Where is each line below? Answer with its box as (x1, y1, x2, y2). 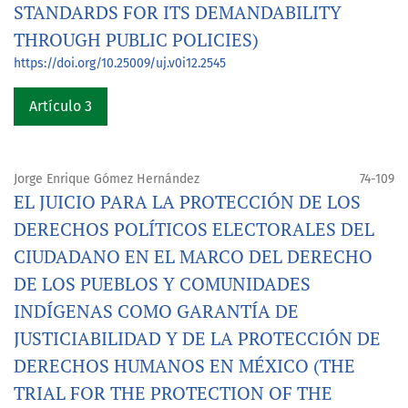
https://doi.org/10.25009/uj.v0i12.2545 (14, 56, 226, 72)
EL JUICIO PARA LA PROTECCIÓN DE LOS (14, 189, 361, 215)
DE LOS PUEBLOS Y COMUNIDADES (14, 271, 311, 297)
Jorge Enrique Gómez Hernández (14, 171, 199, 188)
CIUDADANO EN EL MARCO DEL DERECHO (14, 244, 372, 270)
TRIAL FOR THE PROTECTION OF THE (14, 381, 332, 406)
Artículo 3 (29, 97, 92, 116)
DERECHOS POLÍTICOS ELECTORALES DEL (14, 217, 374, 242)
